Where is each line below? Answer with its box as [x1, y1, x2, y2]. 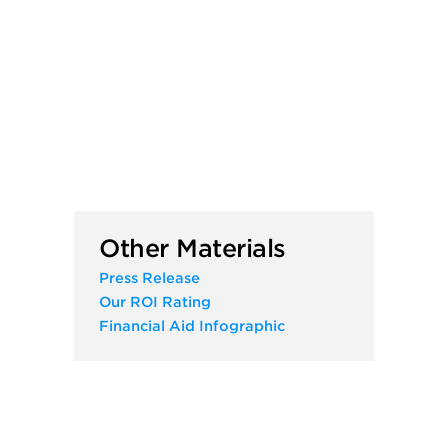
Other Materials [99, 234, 286, 263]
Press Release [99, 270, 201, 286]
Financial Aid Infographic [99, 318, 286, 334]
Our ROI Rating [99, 294, 212, 310]
